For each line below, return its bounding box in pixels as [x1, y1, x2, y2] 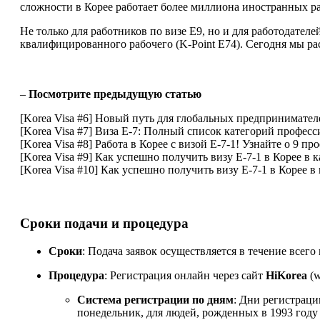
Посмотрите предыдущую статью [29, 88, 201, 101]
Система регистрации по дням [77, 293, 234, 306]
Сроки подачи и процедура [20, 216, 189, 231]
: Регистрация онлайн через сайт [104, 269, 266, 281]
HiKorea [266, 269, 307, 281]
